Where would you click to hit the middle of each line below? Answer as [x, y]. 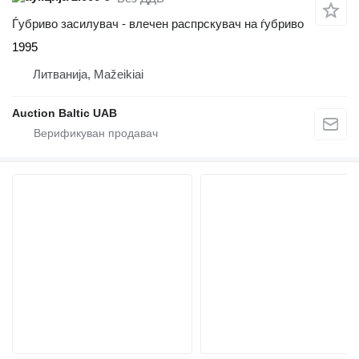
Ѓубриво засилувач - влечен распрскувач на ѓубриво [158, 24]
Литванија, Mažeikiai [88, 75]
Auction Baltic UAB [65, 113]
